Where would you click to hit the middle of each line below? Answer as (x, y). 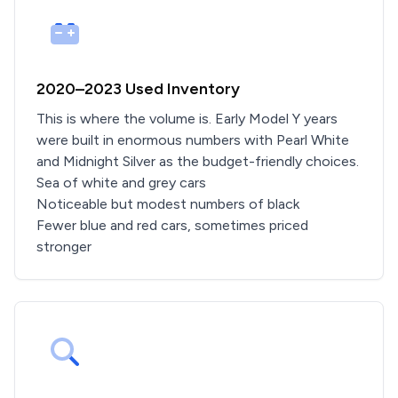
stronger (64, 247)
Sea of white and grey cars (121, 183)
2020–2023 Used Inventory (138, 89)
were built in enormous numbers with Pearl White (193, 140)
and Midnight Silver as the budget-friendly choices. (198, 161)
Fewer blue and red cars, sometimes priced (172, 225)
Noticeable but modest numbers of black (168, 204)
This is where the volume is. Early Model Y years (187, 119)
